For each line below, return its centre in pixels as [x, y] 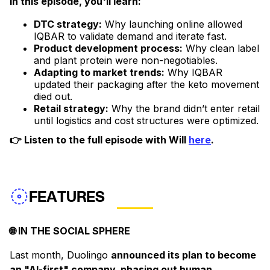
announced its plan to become [184, 255]
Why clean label [221, 49]
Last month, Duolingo [60, 255]
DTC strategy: [68, 24]
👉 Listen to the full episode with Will [99, 140]
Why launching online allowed [172, 24]
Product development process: [108, 49]
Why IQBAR [193, 73]
